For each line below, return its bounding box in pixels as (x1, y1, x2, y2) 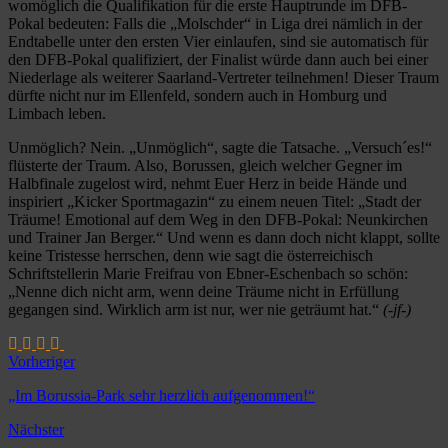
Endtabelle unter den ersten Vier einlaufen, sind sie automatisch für (8, 32, 428, 50)
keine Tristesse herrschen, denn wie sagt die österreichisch (8, 246, 373, 264)
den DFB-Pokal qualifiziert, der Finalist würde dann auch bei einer (8, 50, 428, 68)
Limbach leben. (8, 104, 106, 122)
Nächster (8, 420, 64, 438)
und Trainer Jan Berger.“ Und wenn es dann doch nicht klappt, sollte (8, 228, 440, 246)
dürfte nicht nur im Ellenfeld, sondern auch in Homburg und (8, 86, 387, 104)
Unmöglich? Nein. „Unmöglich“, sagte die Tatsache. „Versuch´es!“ (8, 138, 432, 156)
